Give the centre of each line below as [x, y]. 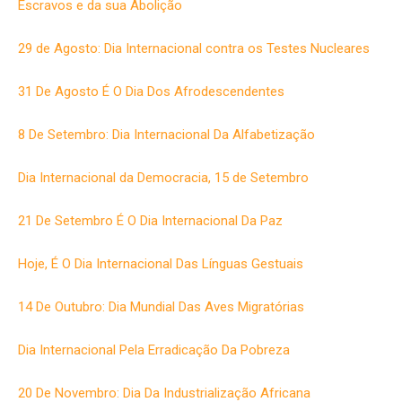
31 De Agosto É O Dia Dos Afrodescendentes [151, 91]
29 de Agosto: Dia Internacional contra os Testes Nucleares [194, 48]
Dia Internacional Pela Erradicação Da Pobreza [154, 350]
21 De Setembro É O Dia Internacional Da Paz [150, 220]
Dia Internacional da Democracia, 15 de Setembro [163, 177]
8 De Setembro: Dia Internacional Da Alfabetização [166, 134]
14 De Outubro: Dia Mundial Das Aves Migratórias [161, 306]
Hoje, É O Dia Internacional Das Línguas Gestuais [161, 263]
